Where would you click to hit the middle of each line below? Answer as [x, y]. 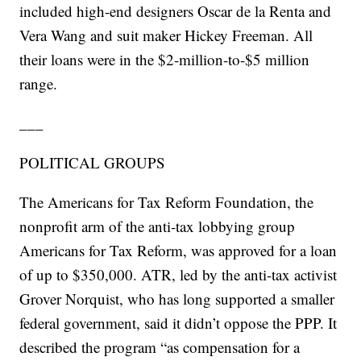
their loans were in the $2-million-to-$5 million [165, 60]
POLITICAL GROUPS [93, 163]
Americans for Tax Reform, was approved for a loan [178, 251]
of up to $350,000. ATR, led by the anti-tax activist [178, 275]
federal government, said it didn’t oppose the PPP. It [178, 323]
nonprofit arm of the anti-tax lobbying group [158, 226]
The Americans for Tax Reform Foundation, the [167, 202]
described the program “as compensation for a [160, 347]
